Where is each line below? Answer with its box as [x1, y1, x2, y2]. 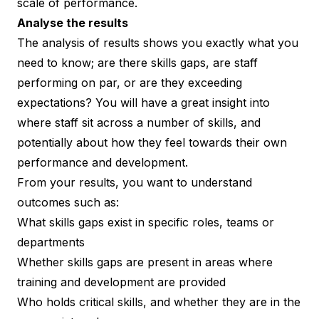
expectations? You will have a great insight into [17, 95, 270, 110]
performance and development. [17, 155, 192, 169]
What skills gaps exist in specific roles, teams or [17, 214, 274, 229]
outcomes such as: [17, 194, 119, 209]
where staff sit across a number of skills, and [17, 115, 261, 130]
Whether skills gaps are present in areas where [17, 254, 273, 269]
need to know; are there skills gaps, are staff [17, 55, 258, 70]
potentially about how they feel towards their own [17, 135, 287, 150]
